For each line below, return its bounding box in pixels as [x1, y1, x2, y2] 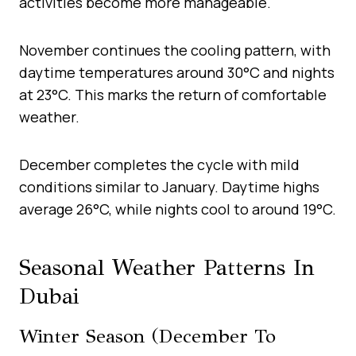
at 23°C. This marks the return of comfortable [19, 84, 327, 104]
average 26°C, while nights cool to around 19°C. [19, 199, 336, 219]
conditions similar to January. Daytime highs [19, 176, 319, 196]
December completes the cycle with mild [19, 154, 300, 174]
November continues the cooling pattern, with [19, 40, 331, 60]
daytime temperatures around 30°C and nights [19, 62, 335, 82]
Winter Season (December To [19, 323, 276, 348]
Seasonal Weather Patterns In [19, 253, 315, 281]
